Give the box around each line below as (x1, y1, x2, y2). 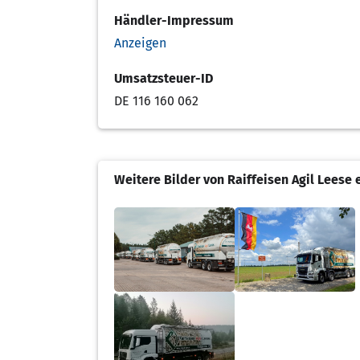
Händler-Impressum (114, 12, 234, 28)
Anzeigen (114, 35, 166, 51)
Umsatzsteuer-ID (114, 70, 213, 86)
